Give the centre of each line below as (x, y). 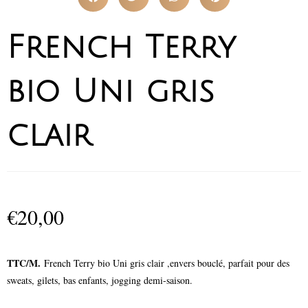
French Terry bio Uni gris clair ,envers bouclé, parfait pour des (167, 263)
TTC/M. (25, 263)
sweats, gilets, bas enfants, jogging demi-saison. (100, 280)
